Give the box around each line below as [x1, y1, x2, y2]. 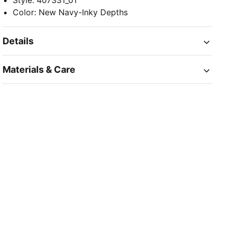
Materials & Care [3, 64, 76, 75]
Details [3, 36, 34, 47]
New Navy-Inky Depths [39, 7, 128, 18]
